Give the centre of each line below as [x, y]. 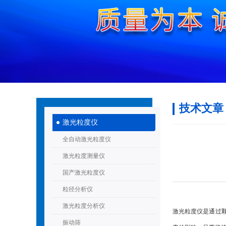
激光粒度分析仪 [84, 206]
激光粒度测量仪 [84, 156]
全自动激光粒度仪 [87, 139]
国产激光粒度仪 [84, 173]
